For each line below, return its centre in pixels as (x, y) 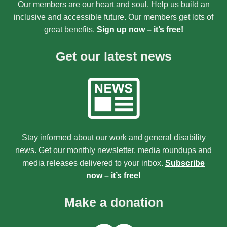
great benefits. (70, 29)
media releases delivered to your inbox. (94, 163)
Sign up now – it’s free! (140, 29)
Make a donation (113, 203)
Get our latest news (113, 56)
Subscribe (185, 163)
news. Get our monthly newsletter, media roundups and (113, 150)
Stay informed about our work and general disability (113, 138)
